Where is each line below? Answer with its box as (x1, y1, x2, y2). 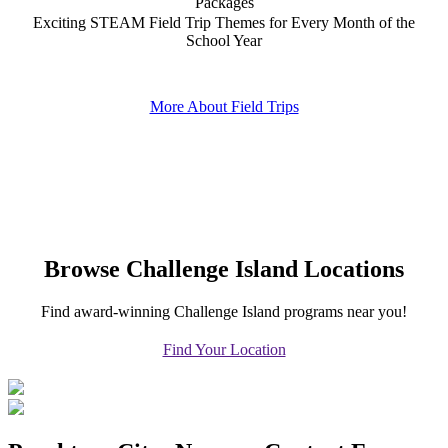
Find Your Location (162, 340, 286, 358)
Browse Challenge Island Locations (44, 255, 404, 282)
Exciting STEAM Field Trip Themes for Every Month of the (33, 14, 415, 32)
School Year (186, 32, 262, 50)
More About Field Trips (149, 98, 299, 116)
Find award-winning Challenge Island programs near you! (41, 302, 407, 320)
